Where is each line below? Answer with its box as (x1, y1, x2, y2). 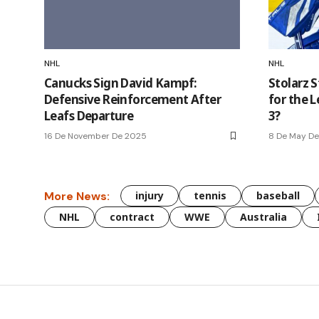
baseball (256, 189, 300, 203)
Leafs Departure (44, 108, 134, 125)
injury (135, 189, 164, 203)
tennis (194, 189, 226, 203)
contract (110, 210, 155, 224)
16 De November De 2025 (44, 130, 147, 142)
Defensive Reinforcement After (44, 91, 221, 108)
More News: (44, 188, 110, 204)
